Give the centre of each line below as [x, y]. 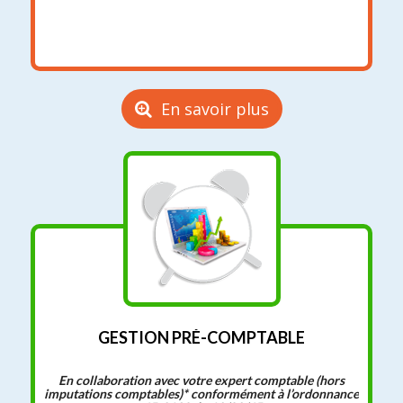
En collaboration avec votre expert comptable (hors [201, 380]
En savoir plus [215, 108]
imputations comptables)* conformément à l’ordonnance [201, 393]
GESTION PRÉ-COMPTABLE [201, 337]
